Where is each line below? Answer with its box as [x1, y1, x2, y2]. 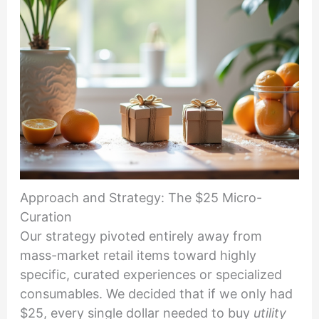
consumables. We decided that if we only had [19, 286, 293, 302]
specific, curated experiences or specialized [19, 267, 282, 283]
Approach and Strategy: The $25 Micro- [19, 190, 262, 206]
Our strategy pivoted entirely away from [19, 229, 262, 244]
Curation [19, 209, 72, 225]
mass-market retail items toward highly [19, 248, 256, 263]
